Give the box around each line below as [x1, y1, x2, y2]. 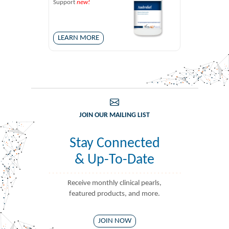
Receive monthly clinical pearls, [67, 179, 162, 187]
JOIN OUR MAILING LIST [79, 111, 150, 119]
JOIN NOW [98, 217, 131, 225]
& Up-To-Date [75, 153, 154, 167]
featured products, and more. [69, 190, 160, 198]
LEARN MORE [58, 34, 99, 42]
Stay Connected [69, 136, 160, 151]
